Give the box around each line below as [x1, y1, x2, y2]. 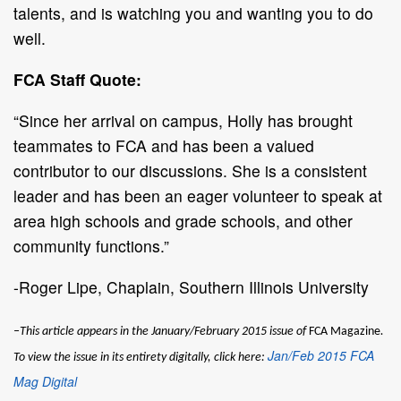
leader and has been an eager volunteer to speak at [13, 183, 382, 207]
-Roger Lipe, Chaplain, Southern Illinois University [13, 275, 369, 298]
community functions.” [13, 234, 169, 257]
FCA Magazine [309, 324, 380, 338]
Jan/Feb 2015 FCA [268, 346, 374, 364]
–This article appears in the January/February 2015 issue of [13, 324, 309, 338]
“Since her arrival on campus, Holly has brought [13, 108, 353, 132]
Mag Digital [13, 371, 77, 390]
